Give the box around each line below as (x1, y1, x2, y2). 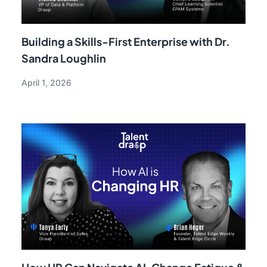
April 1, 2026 (21, 77, 72, 88)
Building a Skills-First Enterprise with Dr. (21, 34, 230, 48)
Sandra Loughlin (21, 51, 106, 65)
